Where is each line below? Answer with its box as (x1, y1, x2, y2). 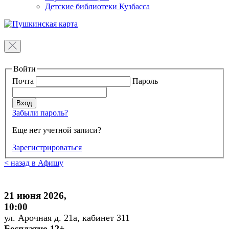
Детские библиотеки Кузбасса (45, 2, 150, 11)
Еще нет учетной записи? (12, 126, 101, 135)
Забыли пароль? (12, 108, 68, 118)
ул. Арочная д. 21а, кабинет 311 (4, 213, 130, 223)
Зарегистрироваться (12, 143, 82, 152)
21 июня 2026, (4, 190, 66, 201)
